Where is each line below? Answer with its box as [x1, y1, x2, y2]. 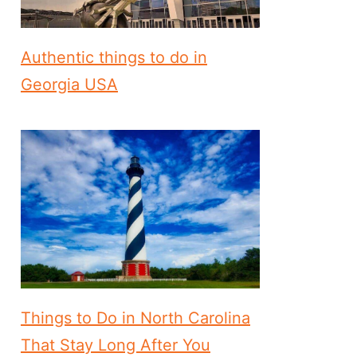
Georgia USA [21, 75, 118, 95]
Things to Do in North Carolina [21, 308, 250, 328]
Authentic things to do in [21, 48, 207, 68]
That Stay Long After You [21, 335, 210, 355]
